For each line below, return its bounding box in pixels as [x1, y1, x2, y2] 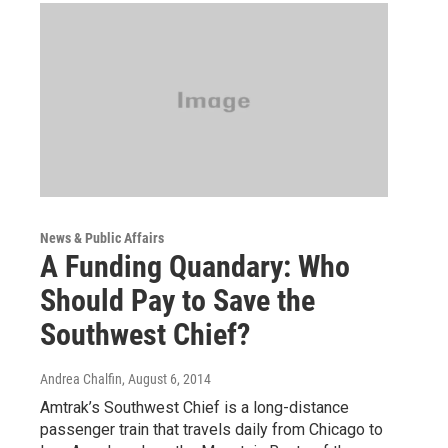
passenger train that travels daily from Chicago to [40, 419, 383, 439]
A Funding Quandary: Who [40, 248, 350, 284]
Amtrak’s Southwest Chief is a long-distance [40, 397, 349, 417]
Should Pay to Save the [40, 282, 315, 318]
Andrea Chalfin [40, 370, 122, 387]
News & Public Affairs [40, 229, 164, 246]
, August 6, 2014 [122, 370, 211, 387]
